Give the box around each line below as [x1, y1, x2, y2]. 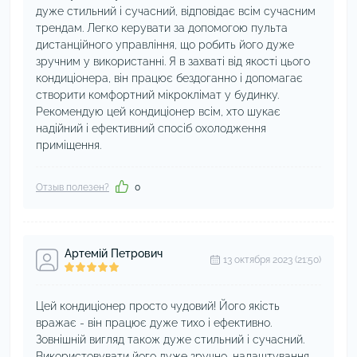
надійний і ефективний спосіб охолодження [36, 122, 266, 135]
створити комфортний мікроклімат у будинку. [36, 88, 279, 101]
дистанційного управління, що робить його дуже [36, 38, 294, 51]
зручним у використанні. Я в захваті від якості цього [36, 55, 310, 68]
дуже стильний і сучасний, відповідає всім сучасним [36, 5, 316, 18]
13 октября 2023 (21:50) [223, 254, 321, 265]
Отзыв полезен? [36, 182, 109, 193]
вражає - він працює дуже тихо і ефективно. [36, 316, 272, 329]
